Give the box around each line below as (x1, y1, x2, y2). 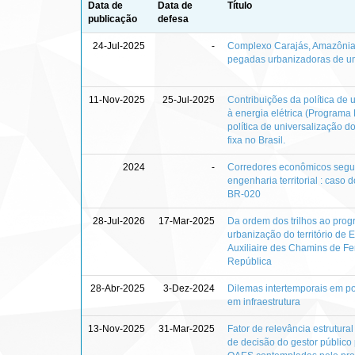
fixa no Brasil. (227, 134, 285, 146)
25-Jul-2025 (162, 94, 215, 105)
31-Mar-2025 (158, 323, 215, 334)
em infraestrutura (227, 296, 300, 307)
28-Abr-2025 (90, 282, 145, 294)
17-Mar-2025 (158, 215, 215, 227)
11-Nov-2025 (89, 94, 145, 105)
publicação (88, 13, 137, 25)
